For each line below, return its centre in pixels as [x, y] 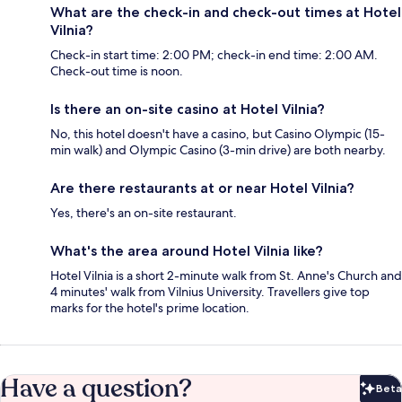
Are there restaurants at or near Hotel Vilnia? [202, 188]
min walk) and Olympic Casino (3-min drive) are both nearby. [218, 150]
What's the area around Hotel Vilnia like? [187, 251]
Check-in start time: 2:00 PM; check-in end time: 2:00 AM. [214, 55]
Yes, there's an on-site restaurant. [144, 213]
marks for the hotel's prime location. [150, 308]
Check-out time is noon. [117, 71]
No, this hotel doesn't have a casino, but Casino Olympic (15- [218, 134]
